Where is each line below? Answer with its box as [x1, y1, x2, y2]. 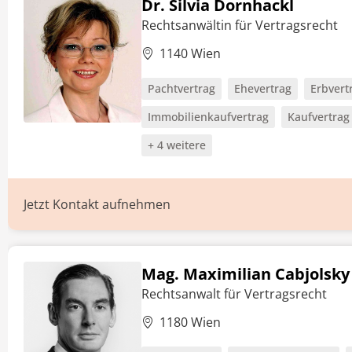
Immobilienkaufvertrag [148, 109, 269, 124]
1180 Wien [159, 313, 221, 331]
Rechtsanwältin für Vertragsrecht [141, 16, 338, 34]
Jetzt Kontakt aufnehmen [24, 196, 170, 213]
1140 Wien [159, 45, 221, 62]
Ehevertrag [234, 81, 291, 96]
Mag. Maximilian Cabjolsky [141, 263, 350, 284]
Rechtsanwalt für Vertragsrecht [141, 285, 327, 302]
